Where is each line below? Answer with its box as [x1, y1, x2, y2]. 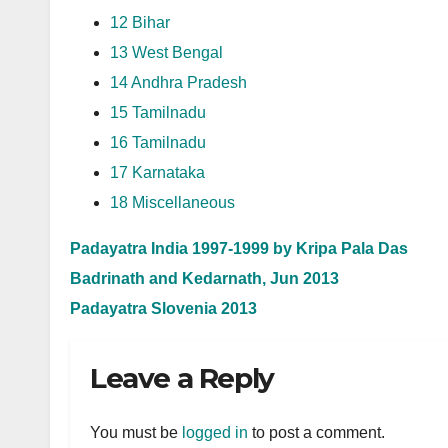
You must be [90, 424, 182, 442]
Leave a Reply [90, 361, 274, 395]
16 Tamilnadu [110, 134, 206, 151]
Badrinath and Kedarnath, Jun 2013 [70, 270, 339, 287]
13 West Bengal [110, 44, 223, 61]
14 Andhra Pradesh [110, 74, 247, 91]
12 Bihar [110, 14, 170, 31]
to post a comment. [248, 424, 385, 442]
